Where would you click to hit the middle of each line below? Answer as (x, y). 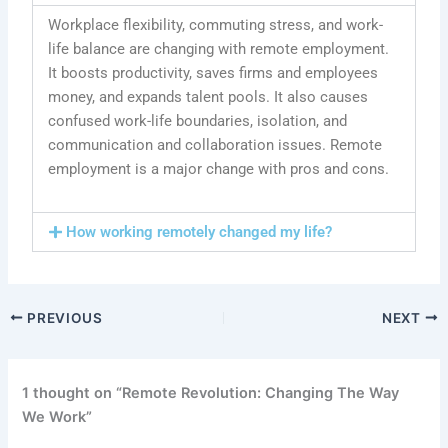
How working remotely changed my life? (198, 231)
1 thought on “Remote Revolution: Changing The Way (211, 392)
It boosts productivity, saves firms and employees (213, 73)
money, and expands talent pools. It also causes (208, 97)
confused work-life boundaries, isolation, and (198, 121)
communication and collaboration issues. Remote (215, 145)
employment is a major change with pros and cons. (219, 169)
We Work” (57, 416)
